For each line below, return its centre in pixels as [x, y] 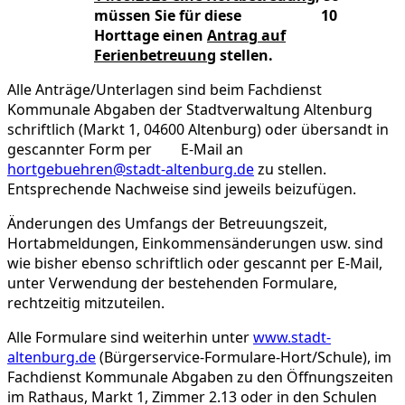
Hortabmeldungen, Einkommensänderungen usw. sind [195, 244]
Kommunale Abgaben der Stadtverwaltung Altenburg [190, 110]
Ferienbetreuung [155, 56]
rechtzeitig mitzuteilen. [86, 303]
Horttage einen [151, 36]
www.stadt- [292, 338]
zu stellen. [290, 170]
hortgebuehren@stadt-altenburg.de [131, 170]
